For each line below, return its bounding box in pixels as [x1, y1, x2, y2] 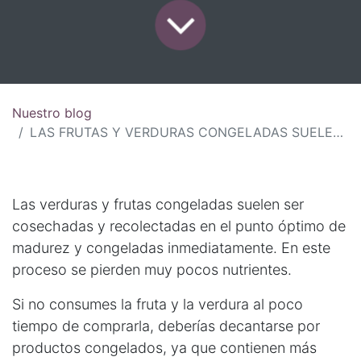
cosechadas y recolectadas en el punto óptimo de [12, 218, 346, 235]
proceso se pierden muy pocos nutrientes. [12, 261, 296, 279]
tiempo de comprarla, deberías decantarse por [12, 317, 320, 335]
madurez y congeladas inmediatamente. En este [12, 239, 330, 257]
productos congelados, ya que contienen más [12, 339, 317, 357]
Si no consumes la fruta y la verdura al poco [12, 296, 303, 313]
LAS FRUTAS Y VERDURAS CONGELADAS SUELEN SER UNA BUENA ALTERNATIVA [30, 124, 333, 141]
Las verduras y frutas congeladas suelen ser [12, 196, 304, 214]
